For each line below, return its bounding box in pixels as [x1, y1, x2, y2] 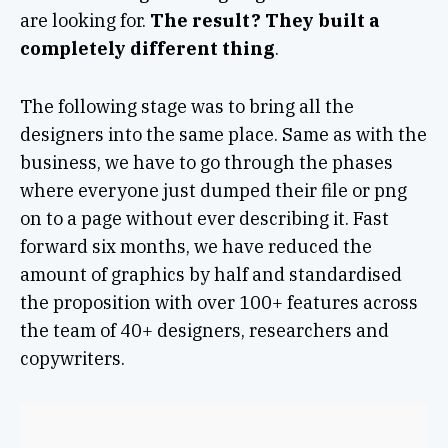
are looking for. [19, 9, 150, 33]
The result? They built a [149, 9, 380, 33]
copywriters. [19, 347, 125, 371]
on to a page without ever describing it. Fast [19, 207, 389, 231]
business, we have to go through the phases [19, 151, 393, 175]
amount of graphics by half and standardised [19, 263, 402, 287]
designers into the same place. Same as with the [19, 123, 427, 147]
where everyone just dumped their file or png [19, 179, 407, 203]
